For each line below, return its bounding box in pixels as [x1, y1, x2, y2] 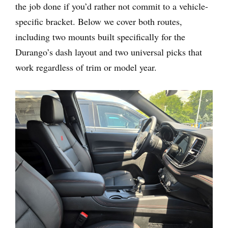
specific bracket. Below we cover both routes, [15, 15, 182, 27]
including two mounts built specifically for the [15, 31, 185, 43]
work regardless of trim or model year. [15, 61, 157, 73]
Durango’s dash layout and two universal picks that [15, 46, 202, 58]
